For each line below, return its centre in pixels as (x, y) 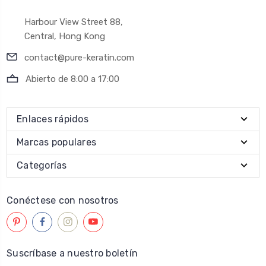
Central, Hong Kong (65, 36)
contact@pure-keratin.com (79, 57)
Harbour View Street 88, (74, 22)
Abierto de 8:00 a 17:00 (72, 79)
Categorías (42, 165)
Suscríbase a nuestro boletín (72, 253)
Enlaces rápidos (53, 119)
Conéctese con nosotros (63, 200)
